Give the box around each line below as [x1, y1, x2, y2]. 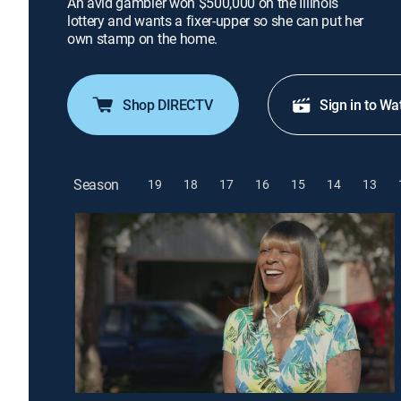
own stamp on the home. [67, 29, 218, 48]
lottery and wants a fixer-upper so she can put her [67, 11, 363, 30]
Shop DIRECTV [123, 95, 213, 115]
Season [73, 174, 120, 194]
